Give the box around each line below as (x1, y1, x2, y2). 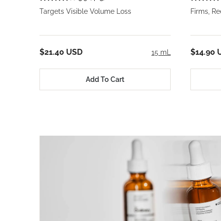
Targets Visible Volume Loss (39, 7, 131, 16)
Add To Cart (86, 75, 124, 83)
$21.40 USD (39, 47, 82, 57)
